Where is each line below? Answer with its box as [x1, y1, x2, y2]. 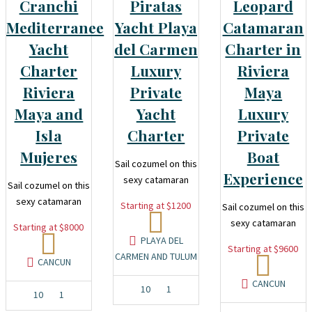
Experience [223, 169, 303, 189]
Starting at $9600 [228, 242, 299, 256]
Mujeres [20, 147, 77, 167]
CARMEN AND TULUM [114, 250, 197, 263]
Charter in [225, 39, 302, 59]
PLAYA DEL [140, 234, 183, 247]
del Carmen [114, 39, 198, 59]
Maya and [14, 104, 84, 124]
